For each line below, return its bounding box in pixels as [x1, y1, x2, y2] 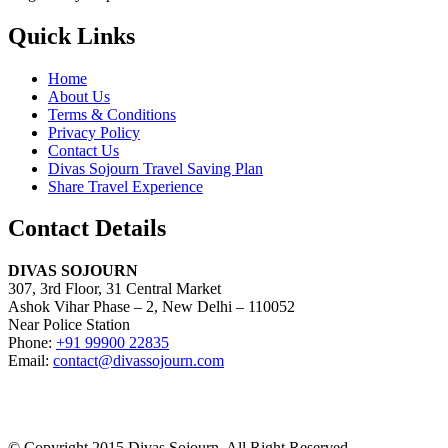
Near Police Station [8, 316, 130, 334]
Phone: [8, 334, 56, 352]
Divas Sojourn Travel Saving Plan [48, 159, 263, 177]
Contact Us [48, 141, 119, 159]
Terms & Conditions [48, 105, 176, 123]
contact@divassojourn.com [53, 352, 224, 370]
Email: [8, 352, 53, 370]
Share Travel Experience [48, 177, 203, 195]
